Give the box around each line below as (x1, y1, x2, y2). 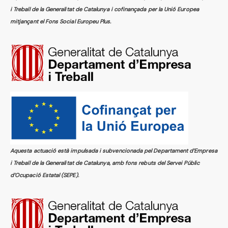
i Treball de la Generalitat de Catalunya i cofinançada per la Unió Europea (10, 5, 199, 13)
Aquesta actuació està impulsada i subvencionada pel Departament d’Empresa (10, 147, 217, 154)
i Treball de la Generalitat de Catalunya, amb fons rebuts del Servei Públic (10, 159, 199, 166)
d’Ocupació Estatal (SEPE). (10, 171, 79, 179)
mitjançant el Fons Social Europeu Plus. (10, 17, 111, 25)
